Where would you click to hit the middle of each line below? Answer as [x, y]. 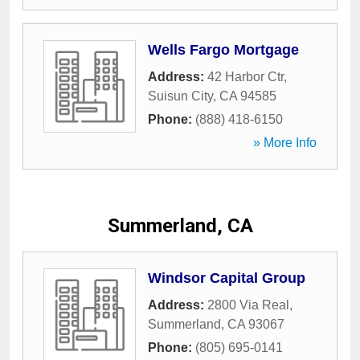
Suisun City [180, 96]
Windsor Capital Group [227, 278]
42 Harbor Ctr [245, 77]
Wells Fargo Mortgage [223, 50]
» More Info [285, 143]
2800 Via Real [248, 305]
